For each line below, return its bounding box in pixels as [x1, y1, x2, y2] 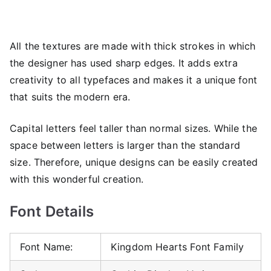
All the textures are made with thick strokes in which [10, 39, 256, 52]
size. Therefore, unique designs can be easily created [10, 155, 258, 168]
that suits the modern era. [10, 90, 131, 103]
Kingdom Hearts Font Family [111, 240, 244, 253]
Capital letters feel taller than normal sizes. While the [10, 122, 257, 134]
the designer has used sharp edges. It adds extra [10, 56, 238, 69]
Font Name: [20, 240, 73, 253]
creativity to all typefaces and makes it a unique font [10, 73, 258, 86]
